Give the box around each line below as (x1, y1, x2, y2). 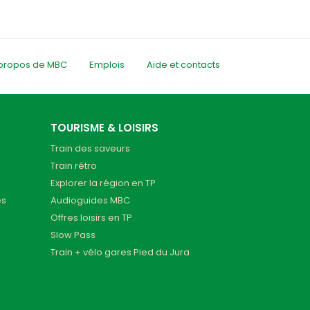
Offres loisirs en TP (51, 211, 132, 225)
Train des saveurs (51, 142, 130, 156)
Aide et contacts (147, 58, 220, 72)
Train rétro (51, 159, 97, 173)
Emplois (89, 58, 125, 72)
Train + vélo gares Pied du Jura (51, 246, 190, 259)
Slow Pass (51, 228, 95, 242)
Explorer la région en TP (51, 176, 156, 190)
